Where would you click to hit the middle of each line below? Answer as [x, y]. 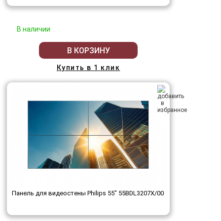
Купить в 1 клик [88, 68]
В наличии [34, 29]
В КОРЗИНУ [88, 50]
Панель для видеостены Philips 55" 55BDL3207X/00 [88, 193]
